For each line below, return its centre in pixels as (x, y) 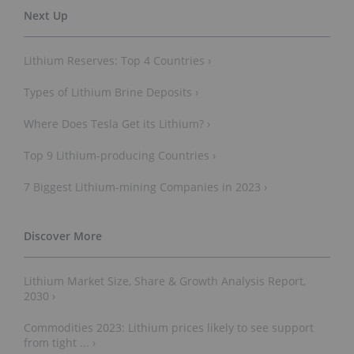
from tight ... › (60, 342)
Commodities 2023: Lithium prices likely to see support (169, 327)
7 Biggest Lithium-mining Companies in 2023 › (145, 186)
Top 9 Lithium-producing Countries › (120, 155)
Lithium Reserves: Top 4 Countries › (117, 60)
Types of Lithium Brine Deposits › (111, 92)
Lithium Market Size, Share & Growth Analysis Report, (165, 281)
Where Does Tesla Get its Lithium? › (117, 123)
